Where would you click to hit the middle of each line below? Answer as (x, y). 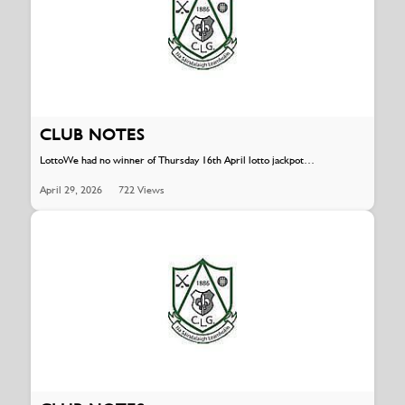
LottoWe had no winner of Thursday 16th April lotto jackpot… (177, 160)
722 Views (141, 189)
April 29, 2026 (71, 189)
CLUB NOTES (92, 135)
